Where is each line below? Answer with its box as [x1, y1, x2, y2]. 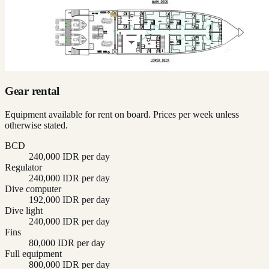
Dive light [5, 205, 43, 216]
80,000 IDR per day [29, 237, 105, 248]
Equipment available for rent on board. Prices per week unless [5, 109, 239, 119]
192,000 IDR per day [29, 194, 110, 205]
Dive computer [5, 183, 61, 194]
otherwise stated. [5, 119, 68, 130]
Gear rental [5, 84, 60, 97]
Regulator [5, 162, 42, 172]
